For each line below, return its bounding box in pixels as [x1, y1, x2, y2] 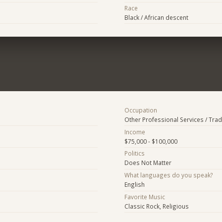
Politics [124, 149, 145, 158]
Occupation [124, 106, 157, 114]
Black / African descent [124, 13, 188, 22]
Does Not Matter [124, 159, 171, 167]
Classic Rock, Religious [124, 202, 189, 210]
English [124, 180, 145, 189]
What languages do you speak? [124, 171, 213, 179]
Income [124, 127, 145, 136]
